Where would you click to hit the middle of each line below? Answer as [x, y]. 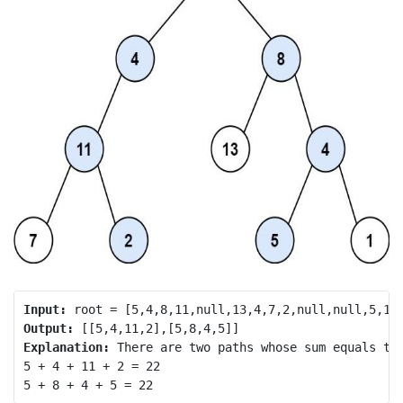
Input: [45, 309]
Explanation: [66, 347]
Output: [48, 328]
